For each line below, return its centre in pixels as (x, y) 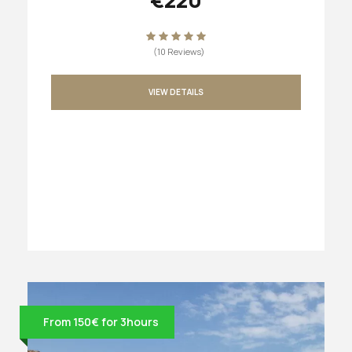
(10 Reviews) (178, 51)
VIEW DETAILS (176, 92)
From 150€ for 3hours (101, 322)
